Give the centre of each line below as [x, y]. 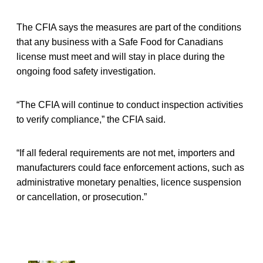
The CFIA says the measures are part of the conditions [129, 28]
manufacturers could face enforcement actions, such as [130, 168]
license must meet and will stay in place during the [121, 57]
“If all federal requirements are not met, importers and [126, 153]
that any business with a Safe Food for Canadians [120, 42]
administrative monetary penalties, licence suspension [129, 183]
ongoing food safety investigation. [86, 72]
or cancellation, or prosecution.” [82, 197]
